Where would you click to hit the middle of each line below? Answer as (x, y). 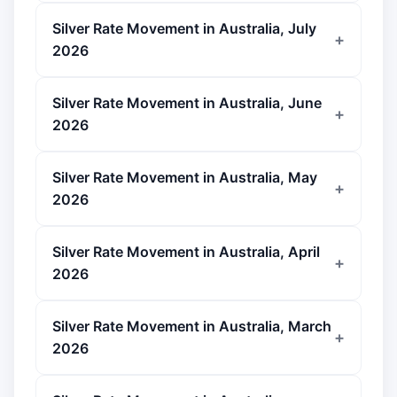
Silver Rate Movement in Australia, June (187, 103)
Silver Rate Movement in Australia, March (192, 326)
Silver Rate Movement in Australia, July (184, 28)
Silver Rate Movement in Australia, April (186, 252)
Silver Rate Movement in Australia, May (185, 177)
